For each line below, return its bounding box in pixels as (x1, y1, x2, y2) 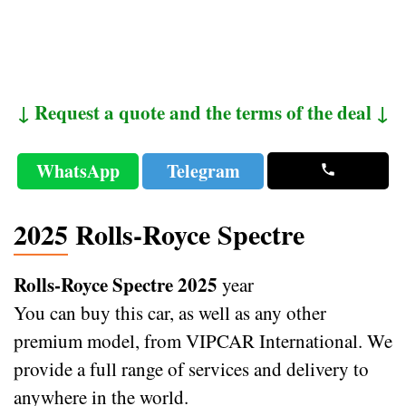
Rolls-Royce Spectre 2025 (14, 270, 217, 298)
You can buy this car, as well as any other (14, 299, 326, 325)
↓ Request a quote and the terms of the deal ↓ (17, 98, 389, 126)
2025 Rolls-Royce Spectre (14, 213, 304, 254)
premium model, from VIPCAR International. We (14, 327, 392, 353)
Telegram (166, 157, 240, 184)
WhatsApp (36, 157, 121, 184)
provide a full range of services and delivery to (14, 355, 369, 382)
